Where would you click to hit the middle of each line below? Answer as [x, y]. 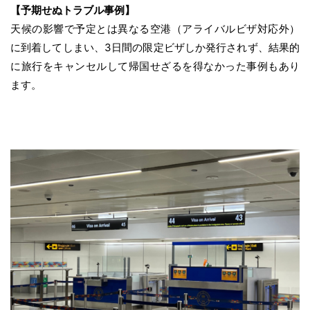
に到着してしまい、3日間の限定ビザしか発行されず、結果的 [155, 48]
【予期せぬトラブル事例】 [73, 10]
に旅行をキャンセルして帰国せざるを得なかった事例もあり [155, 66]
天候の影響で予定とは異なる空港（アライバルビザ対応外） [155, 29]
